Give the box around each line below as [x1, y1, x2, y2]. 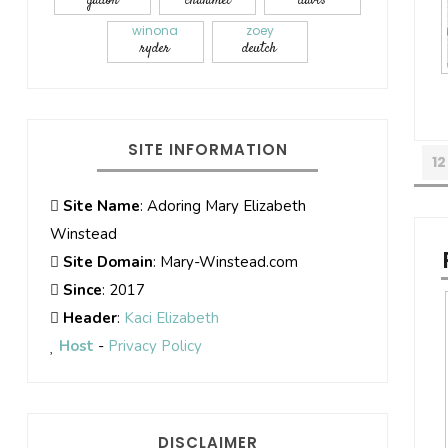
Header [62, 307, 117, 328]
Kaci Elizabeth [123, 307, 219, 328]
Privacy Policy [107, 335, 202, 356]
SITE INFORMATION [127, 138, 288, 160]
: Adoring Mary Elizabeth [139, 195, 306, 216]
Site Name [62, 195, 140, 216]
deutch [242, 38, 278, 59]
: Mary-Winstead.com [152, 251, 298, 272]
